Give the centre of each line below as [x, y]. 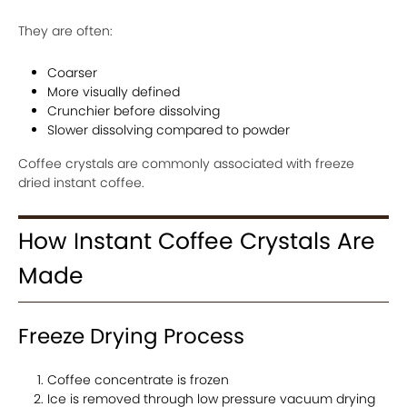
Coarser [72, 73]
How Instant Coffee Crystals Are [197, 241]
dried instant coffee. [81, 183]
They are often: [65, 31]
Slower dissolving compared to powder [169, 130]
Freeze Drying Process [131, 336]
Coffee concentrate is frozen [138, 380]
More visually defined [114, 92]
